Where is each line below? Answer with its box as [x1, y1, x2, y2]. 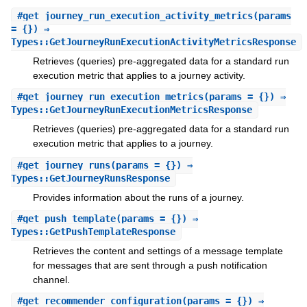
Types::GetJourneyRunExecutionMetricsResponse [10, 104, 252, 116]
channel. [32, 273, 70, 285]
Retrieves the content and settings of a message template [32, 245, 283, 256]
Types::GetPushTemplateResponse [10, 225, 175, 237]
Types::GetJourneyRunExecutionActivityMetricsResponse [10, 36, 296, 47]
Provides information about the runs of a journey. [32, 191, 244, 203]
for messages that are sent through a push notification [32, 259, 267, 271]
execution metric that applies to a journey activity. [32, 69, 245, 81]
